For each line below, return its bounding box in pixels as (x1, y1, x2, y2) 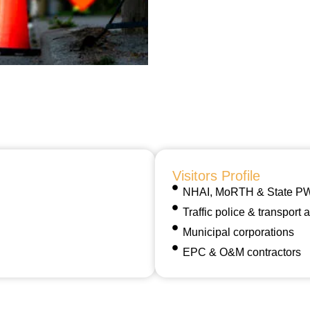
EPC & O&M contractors (183, 246, 301, 258)
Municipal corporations (183, 226, 294, 238)
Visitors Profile (172, 168, 260, 183)
